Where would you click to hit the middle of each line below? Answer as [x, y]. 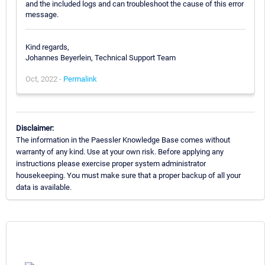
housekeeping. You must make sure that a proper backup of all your [128, 176]
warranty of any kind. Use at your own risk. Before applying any [120, 152]
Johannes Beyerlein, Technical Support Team [101, 57]
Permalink [80, 79]
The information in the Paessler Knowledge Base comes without [123, 140]
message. [42, 14]
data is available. [44, 188]
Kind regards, [47, 47]
